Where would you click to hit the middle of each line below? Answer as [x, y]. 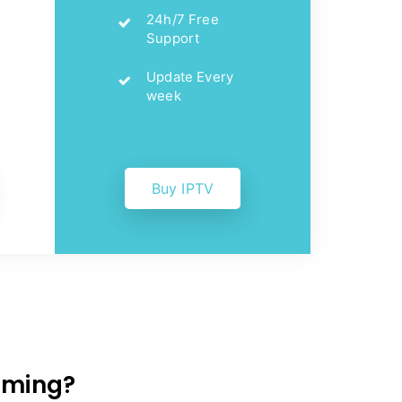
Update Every [190, 77]
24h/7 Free [183, 19]
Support [173, 38]
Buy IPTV [183, 189]
